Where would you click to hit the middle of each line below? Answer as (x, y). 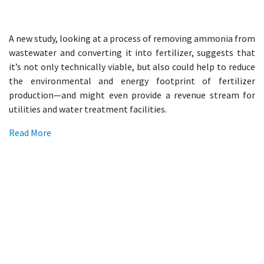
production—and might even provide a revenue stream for (132, 95)
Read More (30, 133)
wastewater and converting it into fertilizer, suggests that (132, 52)
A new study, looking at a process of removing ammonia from (132, 38)
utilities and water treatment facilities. (88, 109)
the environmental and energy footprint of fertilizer (132, 81)
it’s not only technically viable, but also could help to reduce (132, 67)
